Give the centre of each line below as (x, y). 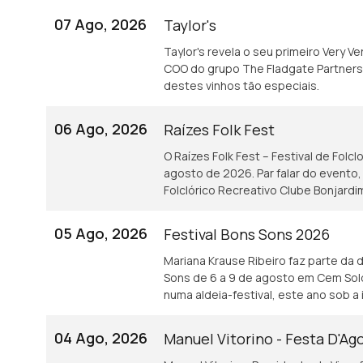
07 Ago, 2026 (100, 24)
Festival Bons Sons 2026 (247, 234)
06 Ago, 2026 (101, 129)
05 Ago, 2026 (101, 233)
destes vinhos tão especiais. (241, 85)
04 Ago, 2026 (101, 338)
